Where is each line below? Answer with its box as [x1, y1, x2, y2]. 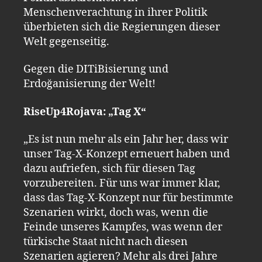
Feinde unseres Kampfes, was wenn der [23, 220, 222, 234]
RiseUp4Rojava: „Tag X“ [23, 105, 146, 119]
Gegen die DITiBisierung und [23, 63, 168, 76]
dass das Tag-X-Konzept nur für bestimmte [23, 191, 233, 205]
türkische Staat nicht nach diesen [23, 235, 188, 249]
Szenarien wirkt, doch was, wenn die [23, 206, 208, 219]
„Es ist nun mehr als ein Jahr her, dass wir [23, 133, 228, 146]
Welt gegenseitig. [23, 35, 109, 49]
